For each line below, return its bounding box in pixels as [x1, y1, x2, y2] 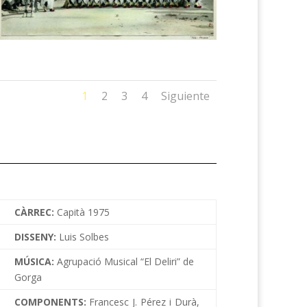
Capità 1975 [56, 205, 110, 219]
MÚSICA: [14, 254, 57, 268]
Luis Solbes [58, 230, 109, 243]
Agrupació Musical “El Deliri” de [56, 254, 194, 268]
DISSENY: [14, 230, 59, 243]
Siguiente [160, 88, 210, 104]
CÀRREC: [14, 205, 57, 219]
